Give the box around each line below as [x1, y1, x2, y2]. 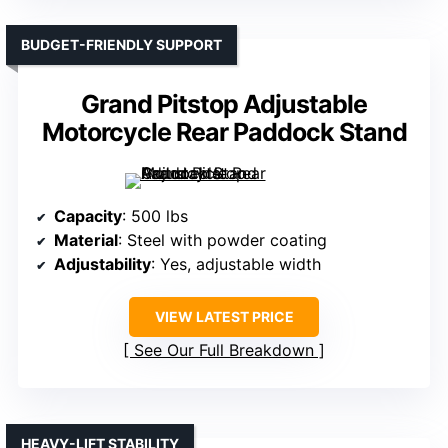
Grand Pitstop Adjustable [81, 88, 367, 119]
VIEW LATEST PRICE [154, 307, 294, 325]
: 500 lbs [122, 205, 188, 226]
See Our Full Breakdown [134, 339, 314, 360]
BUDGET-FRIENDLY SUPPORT [21, 35, 222, 53]
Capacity [54, 205, 122, 226]
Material [54, 229, 118, 250]
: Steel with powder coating [118, 229, 327, 250]
